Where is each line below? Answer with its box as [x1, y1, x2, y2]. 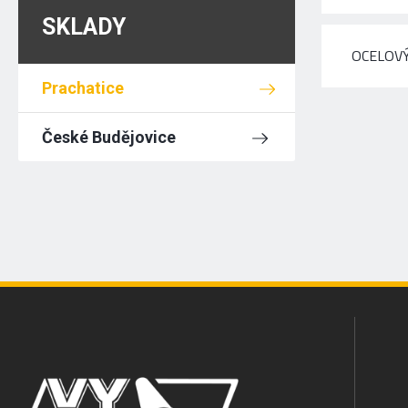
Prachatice [42, 78, 125, 97]
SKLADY [42, 14, 127, 40]
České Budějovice [42, 127, 177, 147]
